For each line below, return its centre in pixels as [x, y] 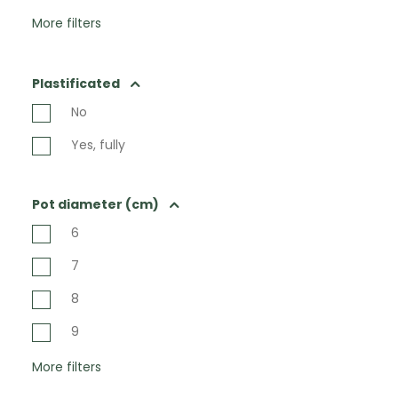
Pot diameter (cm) [96, 204]
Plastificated [76, 84]
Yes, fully [98, 145]
